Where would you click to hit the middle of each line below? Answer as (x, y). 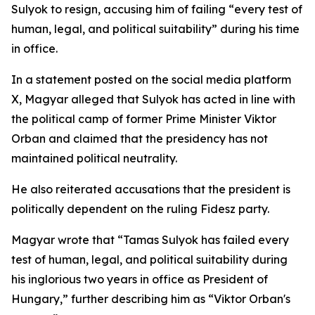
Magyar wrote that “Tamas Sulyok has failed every (150, 240)
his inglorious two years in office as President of (140, 279)
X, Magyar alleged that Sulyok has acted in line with (153, 99)
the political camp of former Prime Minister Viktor (144, 119)
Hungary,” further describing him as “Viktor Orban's (151, 299)
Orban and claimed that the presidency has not (140, 139)
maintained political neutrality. (94, 158)
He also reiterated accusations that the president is (151, 189)
